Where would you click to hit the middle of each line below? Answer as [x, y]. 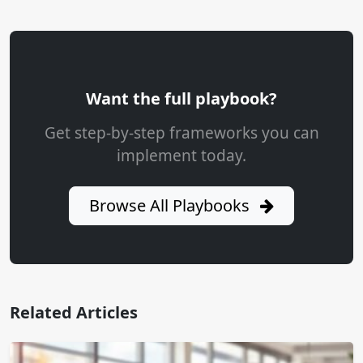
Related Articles [74, 312]
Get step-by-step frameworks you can [181, 132]
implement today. [181, 155]
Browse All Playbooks [171, 205]
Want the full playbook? [181, 98]
